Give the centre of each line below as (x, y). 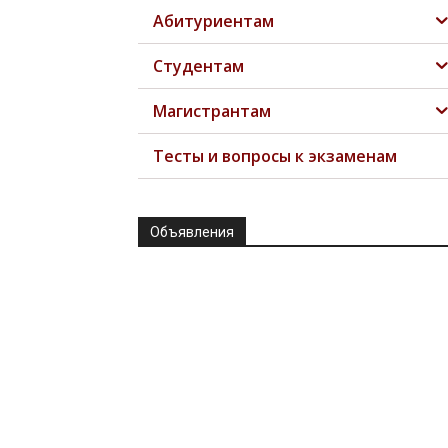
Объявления (192, 232)
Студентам (198, 66)
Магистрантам (212, 111)
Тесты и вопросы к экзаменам (275, 156)
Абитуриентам (213, 21)
